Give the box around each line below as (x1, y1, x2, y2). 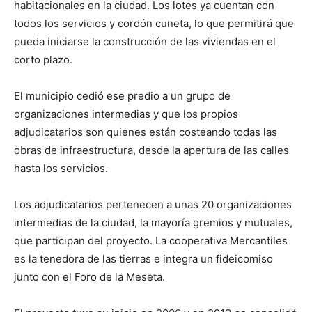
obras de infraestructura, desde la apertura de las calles (14, 143, 289, 157)
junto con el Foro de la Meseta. (14, 270, 165, 283)
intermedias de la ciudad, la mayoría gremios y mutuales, (14, 216, 292, 229)
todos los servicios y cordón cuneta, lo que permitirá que (14, 17, 294, 30)
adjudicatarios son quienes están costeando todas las (14, 125, 277, 139)
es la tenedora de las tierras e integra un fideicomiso (14, 252, 273, 265)
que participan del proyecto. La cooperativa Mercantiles (14, 234, 288, 247)
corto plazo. (14, 53, 72, 66)
